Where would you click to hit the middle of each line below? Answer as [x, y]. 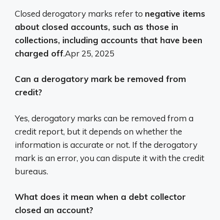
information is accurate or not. [73, 144]
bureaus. [31, 171]
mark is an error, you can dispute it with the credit [110, 158]
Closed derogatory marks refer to [80, 13]
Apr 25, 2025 [90, 53]
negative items [175, 13]
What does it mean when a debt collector [100, 197]
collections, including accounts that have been [109, 40]
